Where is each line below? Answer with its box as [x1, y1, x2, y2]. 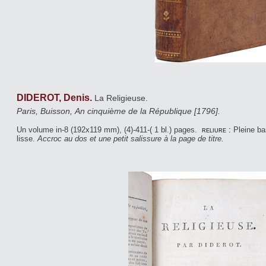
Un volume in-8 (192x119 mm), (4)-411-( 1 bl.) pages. [17, 125, 199, 134]
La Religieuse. [94, 93, 150, 103]
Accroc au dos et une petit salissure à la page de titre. [37, 134, 224, 143]
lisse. [17, 134, 37, 143]
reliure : [199, 125, 233, 134]
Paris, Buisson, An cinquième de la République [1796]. [17, 106, 220, 116]
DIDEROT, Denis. [17, 93, 94, 103]
